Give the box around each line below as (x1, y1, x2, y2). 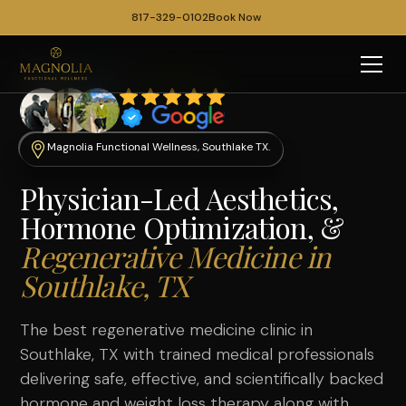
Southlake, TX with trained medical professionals (20, 343, 375, 365)
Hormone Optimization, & (20, 208, 344, 246)
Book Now (208, 10, 261, 24)
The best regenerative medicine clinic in (20, 319, 314, 341)
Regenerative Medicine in (20, 237, 331, 275)
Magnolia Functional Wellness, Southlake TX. (47, 140, 271, 154)
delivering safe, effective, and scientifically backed (20, 368, 384, 390)
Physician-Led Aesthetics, (20, 179, 339, 217)
